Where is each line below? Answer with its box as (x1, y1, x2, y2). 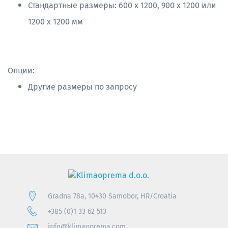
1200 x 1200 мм (28, 15, 83, 27)
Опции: (8, 64, 35, 76)
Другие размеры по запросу (28, 80, 137, 93)
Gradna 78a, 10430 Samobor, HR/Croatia (48, 191, 177, 201)
